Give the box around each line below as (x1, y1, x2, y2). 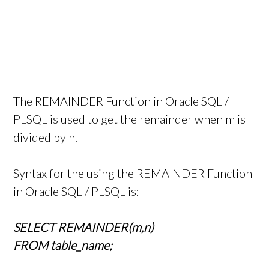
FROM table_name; (13, 238, 113, 253)
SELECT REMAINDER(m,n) (13, 220, 154, 235)
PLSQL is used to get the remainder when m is (13, 112, 246, 127)
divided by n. (13, 130, 78, 145)
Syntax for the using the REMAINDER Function (13, 166, 253, 181)
